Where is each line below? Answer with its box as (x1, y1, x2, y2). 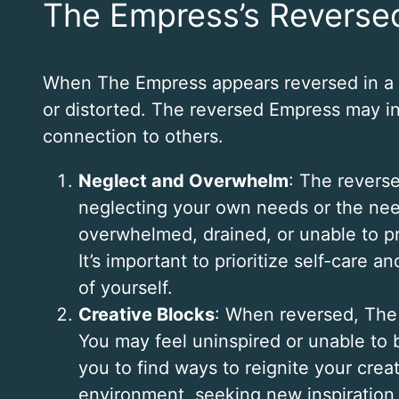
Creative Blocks (78, 304, 215, 326)
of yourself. (78, 277, 173, 299)
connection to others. (43, 126, 224, 148)
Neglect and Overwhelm (78, 170, 289, 192)
